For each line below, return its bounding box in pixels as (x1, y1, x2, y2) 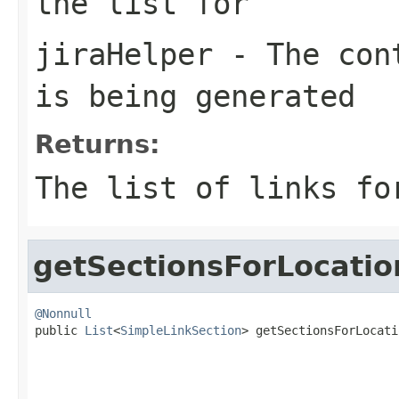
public (35, 322, 85, 338)
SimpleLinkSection (120, 322, 241, 338)
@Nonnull (35, 305, 92, 321)
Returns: (35, 128, 160, 159)
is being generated (35, 77, 355, 114)
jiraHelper (35, 36, 213, 72)
